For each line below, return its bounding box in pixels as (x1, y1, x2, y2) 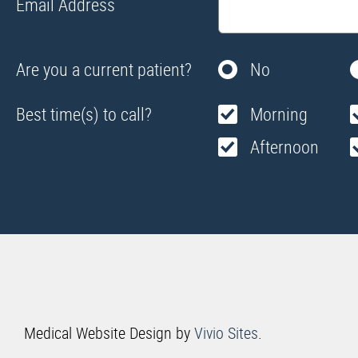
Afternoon (249, 135, 319, 158)
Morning (249, 102, 308, 125)
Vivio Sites (194, 322, 258, 344)
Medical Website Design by (24, 322, 194, 344)
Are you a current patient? (16, 58, 192, 81)
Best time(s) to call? (16, 102, 152, 125)
